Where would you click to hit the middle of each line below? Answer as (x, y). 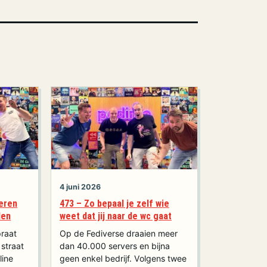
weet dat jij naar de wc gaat (115, 216)
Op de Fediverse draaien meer (118, 233)
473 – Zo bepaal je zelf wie (114, 204)
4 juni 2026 (80, 187)
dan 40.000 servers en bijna (114, 246)
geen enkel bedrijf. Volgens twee (123, 258)
